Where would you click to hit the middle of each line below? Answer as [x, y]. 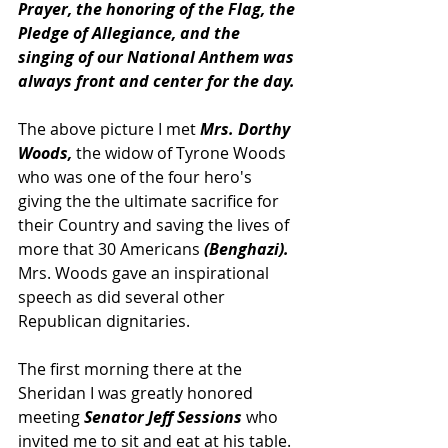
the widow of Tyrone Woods [181, 152]
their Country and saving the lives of [155, 224]
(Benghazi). [248, 248]
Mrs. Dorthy [247, 128]
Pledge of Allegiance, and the [131, 32]
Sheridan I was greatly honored [137, 392]
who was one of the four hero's [137, 176]
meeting [51, 416]
